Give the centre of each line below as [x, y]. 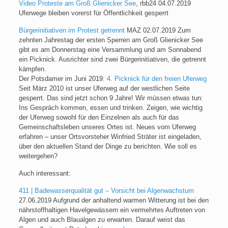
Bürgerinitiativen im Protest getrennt [72, 30]
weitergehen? [38, 156]
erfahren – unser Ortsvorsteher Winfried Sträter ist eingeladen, [110, 137]
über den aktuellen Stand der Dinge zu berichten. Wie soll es [108, 146]
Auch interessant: [45, 173]
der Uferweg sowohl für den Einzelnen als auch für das [99, 117]
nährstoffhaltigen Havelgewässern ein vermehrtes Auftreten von [112, 210]
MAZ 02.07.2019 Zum [158, 30]
